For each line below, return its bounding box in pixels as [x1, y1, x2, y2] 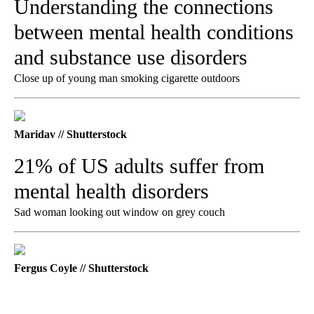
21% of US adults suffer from [14, 153, 264, 177]
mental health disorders [14, 179, 209, 203]
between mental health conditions [14, 20, 294, 43]
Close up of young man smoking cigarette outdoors [14, 71, 240, 84]
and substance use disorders [14, 45, 247, 69]
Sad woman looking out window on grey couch [14, 205, 225, 218]
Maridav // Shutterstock [14, 128, 127, 140]
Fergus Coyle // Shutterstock [14, 261, 149, 274]
